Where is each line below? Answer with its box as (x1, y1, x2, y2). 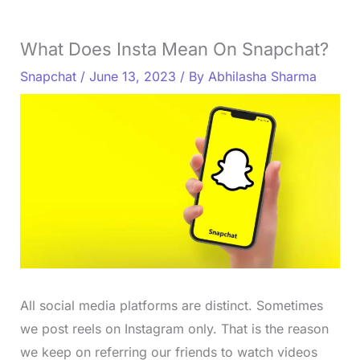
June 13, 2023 (88, 67, 180, 84)
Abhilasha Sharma (207, 67, 317, 84)
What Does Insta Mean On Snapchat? (19, 38, 329, 59)
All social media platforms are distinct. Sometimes (19, 297, 323, 314)
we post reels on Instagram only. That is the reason (19, 321, 329, 337)
